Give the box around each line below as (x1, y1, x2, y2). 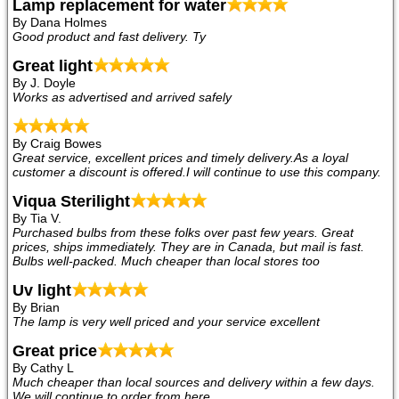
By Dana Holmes (12, 15, 107, 30)
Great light (12, 57, 93, 76)
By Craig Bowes (12, 136, 102, 151)
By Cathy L (12, 361, 74, 376)
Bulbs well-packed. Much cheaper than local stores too (12, 254, 320, 269)
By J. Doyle (12, 76, 76, 91)
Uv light (12, 281, 71, 300)
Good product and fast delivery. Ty (12, 29, 206, 45)
